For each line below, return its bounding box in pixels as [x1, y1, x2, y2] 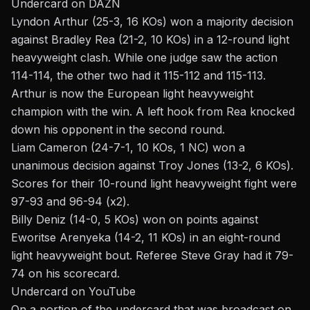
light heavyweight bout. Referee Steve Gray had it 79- [11, 248, 293, 263]
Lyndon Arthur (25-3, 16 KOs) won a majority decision [11, 15, 293, 29]
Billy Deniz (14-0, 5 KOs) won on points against [11, 212, 258, 227]
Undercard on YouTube [11, 284, 136, 299]
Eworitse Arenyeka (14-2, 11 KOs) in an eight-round [11, 230, 280, 245]
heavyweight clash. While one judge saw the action [11, 51, 277, 65]
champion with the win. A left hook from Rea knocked [11, 104, 295, 119]
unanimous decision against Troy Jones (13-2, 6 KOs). [11, 158, 293, 173]
